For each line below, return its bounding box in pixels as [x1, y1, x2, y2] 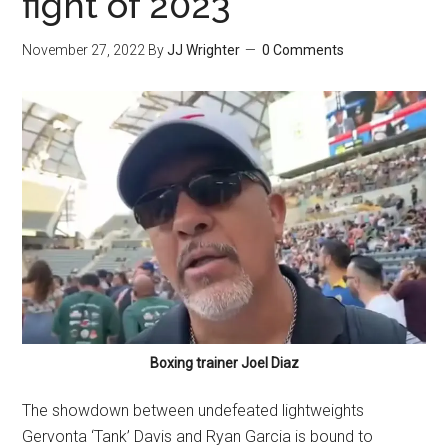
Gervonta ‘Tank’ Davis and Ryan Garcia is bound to [22, 426, 374, 446]
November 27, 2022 [22, 42, 146, 58]
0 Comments [262, 42, 345, 58]
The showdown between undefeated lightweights [22, 400, 365, 420]
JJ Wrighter [167, 42, 241, 58]
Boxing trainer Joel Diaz [149, 354, 299, 371]
